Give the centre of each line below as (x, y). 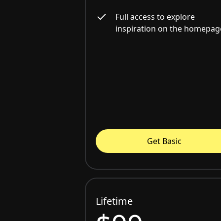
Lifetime (114, 201)
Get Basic (165, 141)
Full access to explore (155, 17)
